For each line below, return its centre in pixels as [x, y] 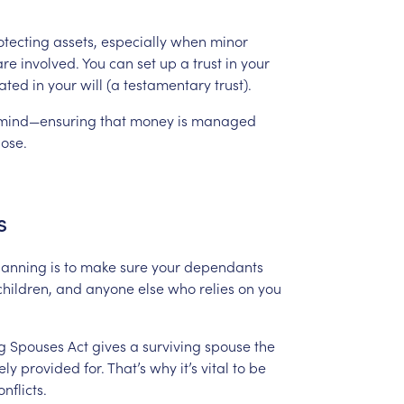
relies [216, 287]
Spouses [37, 345]
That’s [126, 367]
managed [223, 119]
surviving [171, 345]
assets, [75, 40]
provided [50, 367]
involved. [50, 62]
